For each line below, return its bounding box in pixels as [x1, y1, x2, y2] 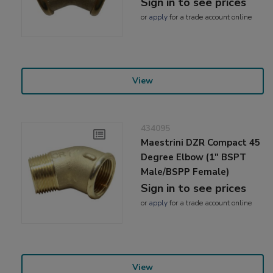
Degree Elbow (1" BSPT [141, 151, 247, 164]
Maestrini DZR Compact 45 [141, 136, 261, 149]
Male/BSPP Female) [141, 166, 230, 179]
